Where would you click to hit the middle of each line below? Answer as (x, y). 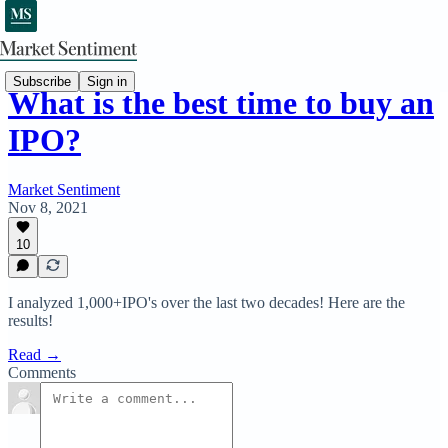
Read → (34, 354)
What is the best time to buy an (221, 103)
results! (30, 320)
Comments (42, 372)
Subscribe (42, 81)
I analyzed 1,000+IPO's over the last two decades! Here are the (206, 302)
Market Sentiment (64, 189)
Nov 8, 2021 (48, 207)
